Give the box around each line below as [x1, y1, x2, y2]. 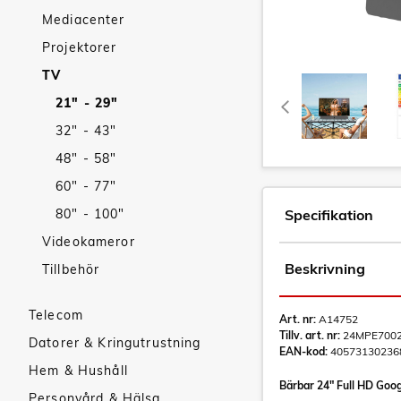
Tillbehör [42, 261, 100, 277]
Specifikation [285, 206, 373, 224]
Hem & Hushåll [29, 363, 128, 379]
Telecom [29, 307, 83, 323]
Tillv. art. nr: [279, 328, 340, 342]
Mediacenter [42, 12, 125, 28]
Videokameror [42, 234, 135, 250]
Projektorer [42, 39, 117, 55]
